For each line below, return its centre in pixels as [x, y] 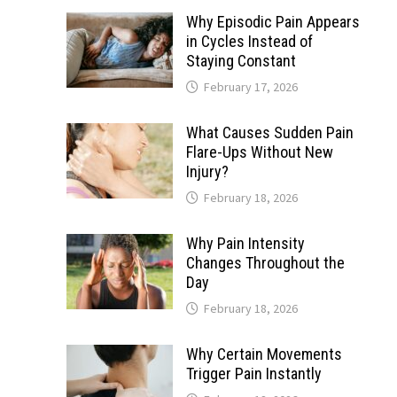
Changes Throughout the [265, 263]
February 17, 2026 [250, 87]
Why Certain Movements [264, 354]
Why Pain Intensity [245, 243]
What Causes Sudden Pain [269, 132]
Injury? [207, 171]
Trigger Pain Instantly [253, 374]
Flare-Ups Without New [259, 152]
